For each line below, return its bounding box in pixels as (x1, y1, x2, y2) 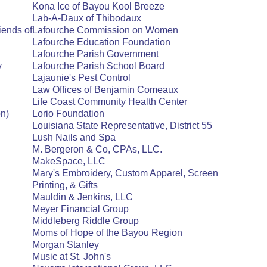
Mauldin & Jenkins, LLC (32, 192, 133, 202)
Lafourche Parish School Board (32, 61, 164, 71)
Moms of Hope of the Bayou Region (32, 228, 182, 238)
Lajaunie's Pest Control (32, 73, 131, 83)
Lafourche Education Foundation (32, 37, 170, 47)
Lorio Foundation (32, 108, 104, 119)
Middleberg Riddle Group (32, 216, 139, 226)
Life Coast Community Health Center (32, 97, 187, 107)
